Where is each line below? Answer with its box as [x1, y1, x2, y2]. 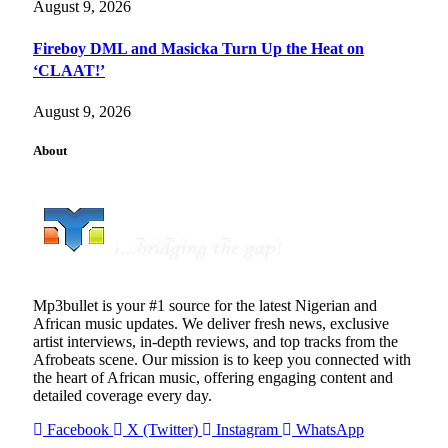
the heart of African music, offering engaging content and [33, 369, 393, 387]
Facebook [47, 421, 109, 439]
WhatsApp [296, 421, 364, 439]
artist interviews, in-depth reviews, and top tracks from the [33, 333, 398, 351]
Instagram [216, 421, 278, 439]
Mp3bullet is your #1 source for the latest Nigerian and [33, 297, 377, 315]
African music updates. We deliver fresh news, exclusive [33, 315, 389, 333]
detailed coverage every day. [33, 387, 212, 405]
